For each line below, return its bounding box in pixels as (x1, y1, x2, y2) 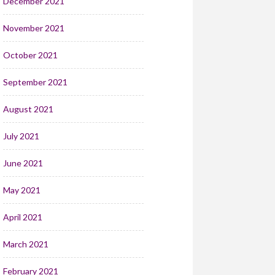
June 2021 (2, 157, 43, 168)
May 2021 (2, 184, 41, 195)
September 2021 (2, 76, 68, 87)
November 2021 (2, 22, 64, 33)
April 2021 (2, 211, 42, 222)
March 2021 (2, 238, 48, 249)
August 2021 (2, 103, 53, 114)
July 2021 (2, 130, 39, 141)
